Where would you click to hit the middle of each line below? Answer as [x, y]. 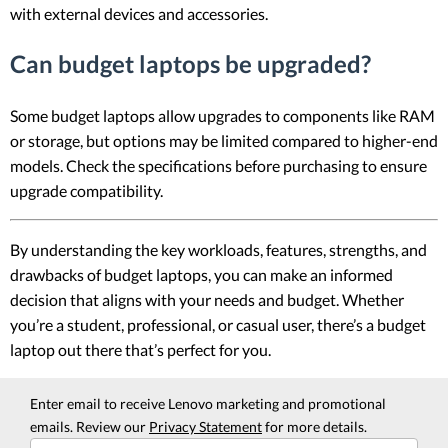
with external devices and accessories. [139, 13]
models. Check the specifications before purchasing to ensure [218, 166]
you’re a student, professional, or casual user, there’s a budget [218, 325]
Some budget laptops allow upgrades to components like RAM [222, 116]
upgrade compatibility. [86, 191]
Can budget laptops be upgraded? [190, 64]
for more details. [314, 427]
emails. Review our [89, 427]
